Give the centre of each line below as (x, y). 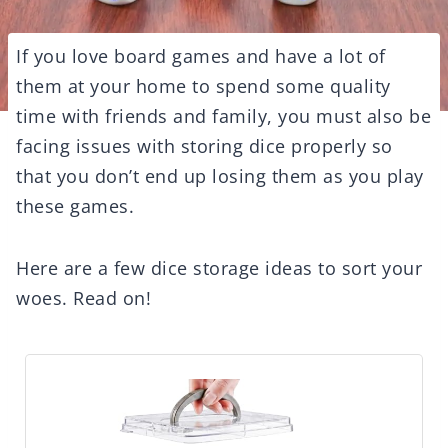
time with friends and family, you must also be (223, 116)
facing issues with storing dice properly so (204, 146)
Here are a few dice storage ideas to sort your (219, 268)
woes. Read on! (83, 298)
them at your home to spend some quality (203, 86)
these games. (75, 206)
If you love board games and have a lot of (201, 56)
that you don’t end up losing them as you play (220, 176)
